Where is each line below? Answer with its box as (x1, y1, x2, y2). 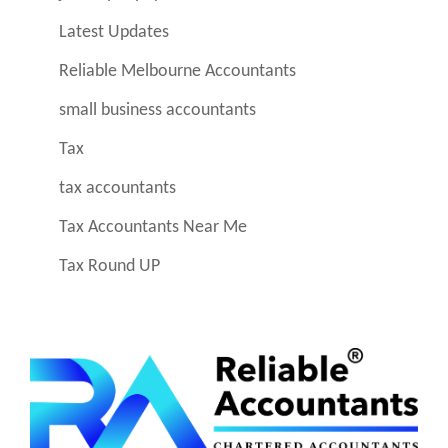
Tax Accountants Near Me (59, 218, 248, 238)
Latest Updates (59, 23, 170, 43)
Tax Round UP (59, 257, 161, 277)
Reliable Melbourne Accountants (59, 62, 297, 82)
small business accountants (59, 101, 257, 121)
